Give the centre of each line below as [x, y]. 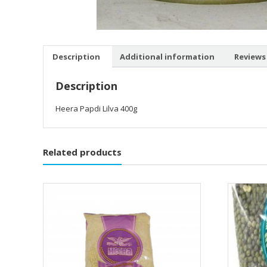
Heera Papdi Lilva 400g [96, 109]
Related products [82, 152]
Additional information [167, 56]
